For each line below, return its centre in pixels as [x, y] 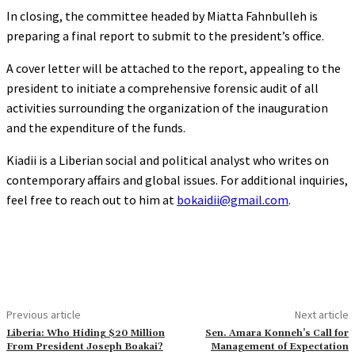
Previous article [44, 314]
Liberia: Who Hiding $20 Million [86, 333]
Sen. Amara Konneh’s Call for [277, 333]
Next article [321, 314]
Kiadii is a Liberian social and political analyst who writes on [168, 160]
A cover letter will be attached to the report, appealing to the [174, 68]
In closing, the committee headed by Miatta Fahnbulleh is [162, 15]
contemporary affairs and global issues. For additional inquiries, [177, 179]
